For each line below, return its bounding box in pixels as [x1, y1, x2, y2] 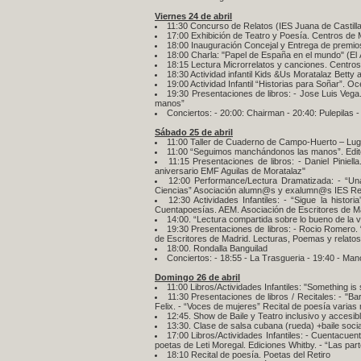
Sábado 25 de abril [155, 127, 233, 137]
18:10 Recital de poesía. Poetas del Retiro [167, 350, 330, 359]
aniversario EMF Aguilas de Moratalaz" [155, 166, 305, 176]
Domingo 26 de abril [155, 272, 240, 282]
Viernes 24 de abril [155, 11, 232, 21]
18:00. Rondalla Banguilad [167, 243, 268, 253]
